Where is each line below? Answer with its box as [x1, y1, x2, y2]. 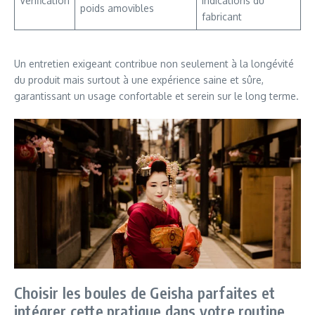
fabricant [202, 10, 242, 22]
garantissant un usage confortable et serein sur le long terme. [14, 89, 299, 102]
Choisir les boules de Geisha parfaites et [14, 282, 276, 302]
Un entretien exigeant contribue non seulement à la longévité [14, 57, 294, 70]
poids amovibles [80, 1, 154, 14]
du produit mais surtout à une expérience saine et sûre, [14, 73, 264, 86]
